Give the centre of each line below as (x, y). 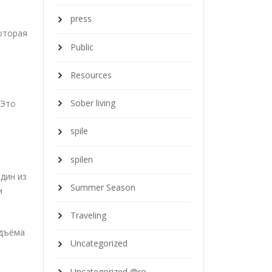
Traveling (88, 216)
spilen (82, 159)
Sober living (93, 103)
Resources (91, 75)
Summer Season (103, 187)
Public (82, 47)
